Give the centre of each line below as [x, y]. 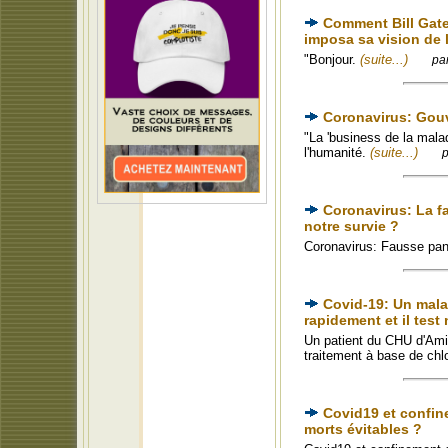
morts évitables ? [363, 429]
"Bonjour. [332, 59]
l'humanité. [337, 152]
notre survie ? [351, 226]
